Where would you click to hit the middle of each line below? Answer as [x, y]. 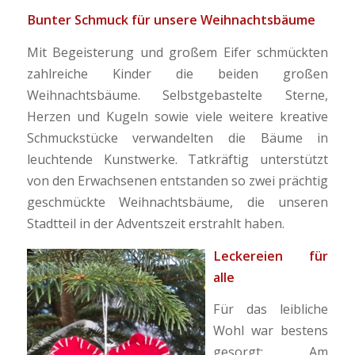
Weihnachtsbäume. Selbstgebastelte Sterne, [177, 95]
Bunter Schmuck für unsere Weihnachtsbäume [171, 20]
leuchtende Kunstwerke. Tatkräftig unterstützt [177, 159]
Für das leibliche [271, 309]
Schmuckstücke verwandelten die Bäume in [177, 137]
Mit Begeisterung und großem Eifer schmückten [177, 52]
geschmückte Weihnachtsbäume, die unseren [177, 202]
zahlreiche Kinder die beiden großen [177, 73]
